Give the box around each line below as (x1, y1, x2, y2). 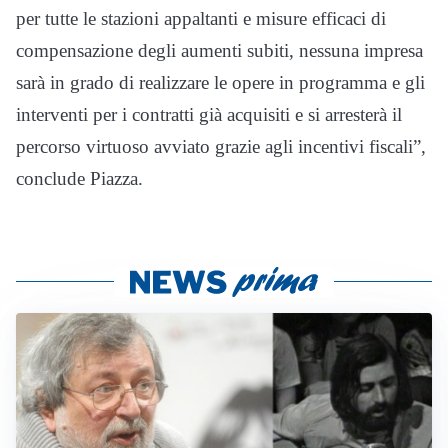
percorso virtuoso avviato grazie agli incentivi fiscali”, (16, 136, 426, 158)
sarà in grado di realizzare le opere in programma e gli (16, 72, 425, 94)
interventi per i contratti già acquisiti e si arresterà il (16, 104, 402, 126)
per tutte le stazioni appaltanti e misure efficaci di (16, 8, 386, 30)
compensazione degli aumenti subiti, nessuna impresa (16, 40, 423, 62)
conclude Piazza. (16, 168, 143, 190)
